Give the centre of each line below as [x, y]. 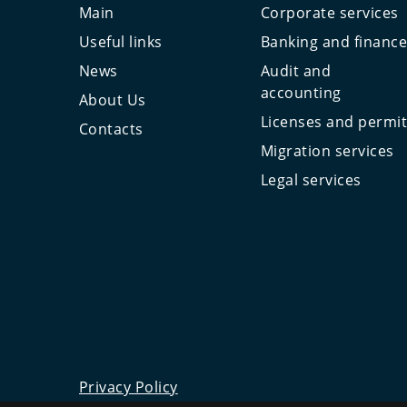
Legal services [311, 180]
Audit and [296, 71]
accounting [301, 93]
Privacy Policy [129, 387]
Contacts [111, 129]
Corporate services [330, 13]
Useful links [121, 42]
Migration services [328, 151]
